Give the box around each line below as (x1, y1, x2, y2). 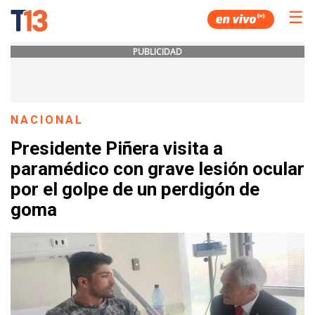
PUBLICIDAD (133, 46, 182, 58)
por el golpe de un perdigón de (11, 179, 259, 200)
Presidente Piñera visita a (11, 138, 223, 160)
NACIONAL (11, 113, 84, 127)
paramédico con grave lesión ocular (11, 158, 304, 180)
